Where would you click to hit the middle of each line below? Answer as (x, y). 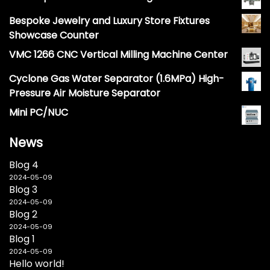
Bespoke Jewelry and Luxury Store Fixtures (109, 21)
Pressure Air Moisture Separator (85, 93)
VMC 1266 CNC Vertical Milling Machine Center (118, 55)
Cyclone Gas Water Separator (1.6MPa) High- (117, 79)
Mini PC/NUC (39, 113)
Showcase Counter (54, 36)
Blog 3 (23, 190)
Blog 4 (24, 165)
